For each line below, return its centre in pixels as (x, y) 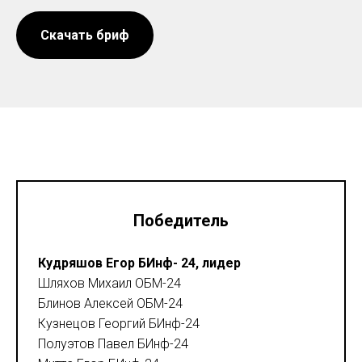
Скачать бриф (85, 35)
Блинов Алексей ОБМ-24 (110, 304)
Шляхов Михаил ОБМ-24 (109, 284)
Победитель (181, 221)
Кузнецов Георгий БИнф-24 (119, 324)
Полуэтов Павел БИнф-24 (113, 344)
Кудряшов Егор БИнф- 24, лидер (139, 263)
